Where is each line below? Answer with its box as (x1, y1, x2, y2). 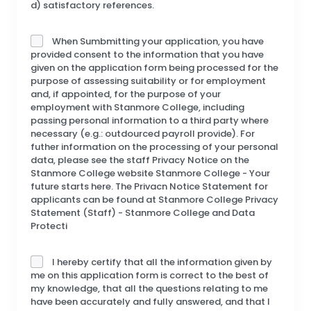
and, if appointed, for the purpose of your (31, 87, 221, 101)
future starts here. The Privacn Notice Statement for (31, 179, 268, 193)
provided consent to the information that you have (31, 47, 264, 61)
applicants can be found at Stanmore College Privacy (31, 192, 278, 206)
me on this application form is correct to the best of (31, 268, 269, 282)
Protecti (31, 219, 67, 233)
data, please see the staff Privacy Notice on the (31, 153, 249, 167)
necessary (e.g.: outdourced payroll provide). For (31, 126, 255, 140)
